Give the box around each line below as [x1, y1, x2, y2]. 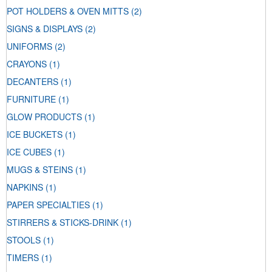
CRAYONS [7, 58, 47, 70]
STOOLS [7, 234, 41, 246]
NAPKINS [7, 181, 43, 194]
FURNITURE [7, 93, 56, 106]
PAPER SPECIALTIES [7, 199, 90, 211]
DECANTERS [7, 75, 58, 88]
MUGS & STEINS [7, 163, 73, 176]
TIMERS [7, 251, 39, 264]
